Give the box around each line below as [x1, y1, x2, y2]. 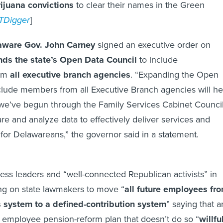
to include [137, 53, 178, 67]
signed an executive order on [95, 38, 211, 52]
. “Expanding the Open [130, 68, 219, 82]
